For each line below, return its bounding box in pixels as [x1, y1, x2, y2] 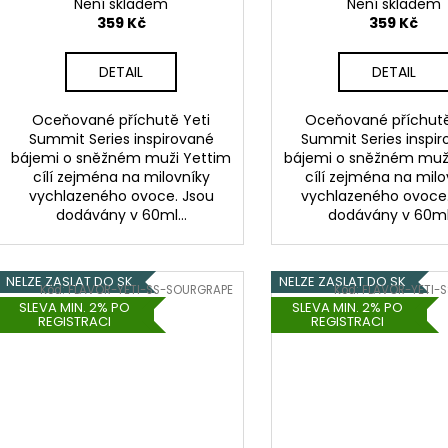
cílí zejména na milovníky [32, 166, 210, 187]
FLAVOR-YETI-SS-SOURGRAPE [68, 282, 234, 299]
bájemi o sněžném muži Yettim [11, 147, 232, 168]
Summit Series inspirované [28, 128, 214, 149]
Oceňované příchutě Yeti [32, 109, 211, 130]
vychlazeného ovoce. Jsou [28, 185, 214, 206]
